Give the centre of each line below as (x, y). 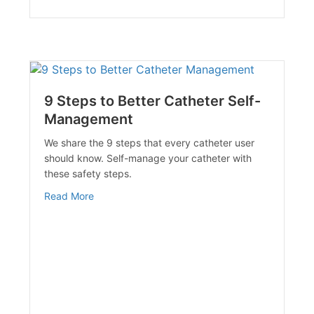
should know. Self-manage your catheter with (148, 158)
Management (89, 119)
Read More (69, 196)
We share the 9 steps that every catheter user (150, 142)
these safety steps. (88, 173)
